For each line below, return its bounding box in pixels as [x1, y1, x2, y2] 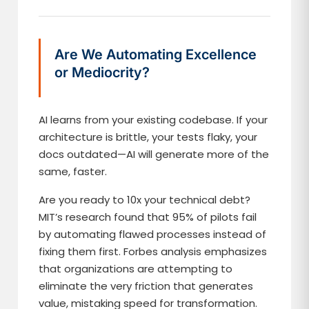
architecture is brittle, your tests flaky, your [39, 130, 258, 144]
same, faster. [39, 164, 108, 179]
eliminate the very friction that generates [39, 279, 254, 293]
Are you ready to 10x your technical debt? [39, 192, 251, 207]
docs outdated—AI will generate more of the [39, 147, 270, 161]
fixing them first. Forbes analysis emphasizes [39, 244, 268, 259]
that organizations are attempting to [39, 261, 233, 276]
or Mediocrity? [54, 64, 150, 81]
